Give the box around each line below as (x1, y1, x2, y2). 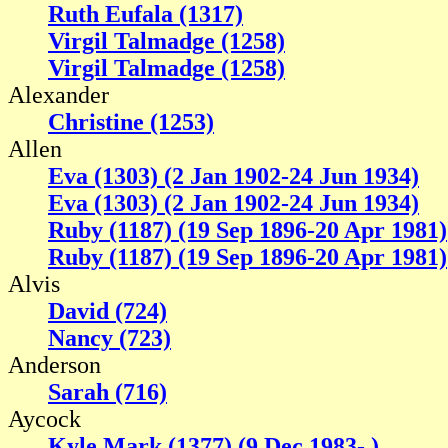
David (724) (48, 298, 167, 325)
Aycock (8, 406, 81, 433)
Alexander (8, 82, 109, 109)
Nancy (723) (48, 325, 171, 352)
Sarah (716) (48, 379, 167, 406)
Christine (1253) (48, 109, 214, 136)
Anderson (8, 352, 101, 379)
